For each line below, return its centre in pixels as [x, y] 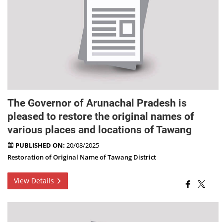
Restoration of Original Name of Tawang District [82, 158]
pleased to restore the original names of [101, 117]
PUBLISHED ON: [40, 146]
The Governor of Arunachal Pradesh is [97, 103]
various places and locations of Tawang [100, 130]
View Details [35, 181]
